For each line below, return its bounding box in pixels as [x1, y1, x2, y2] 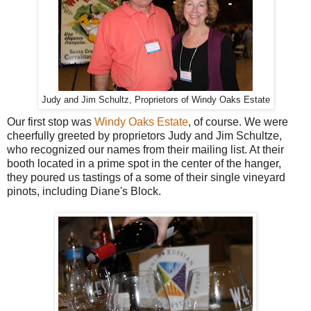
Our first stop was [7, 116, 94, 128]
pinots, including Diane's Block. [7, 185, 161, 198]
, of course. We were [188, 116, 288, 128]
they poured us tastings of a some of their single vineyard [7, 171, 285, 184]
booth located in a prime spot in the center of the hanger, [7, 158, 281, 170]
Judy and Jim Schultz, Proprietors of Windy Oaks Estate [41, 95, 270, 106]
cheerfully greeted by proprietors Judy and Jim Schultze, [7, 130, 282, 142]
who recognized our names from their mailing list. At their [7, 144, 284, 156]
